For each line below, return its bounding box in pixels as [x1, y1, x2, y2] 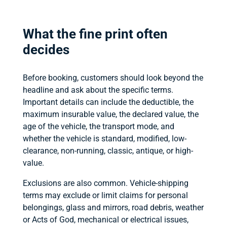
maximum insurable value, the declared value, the [22, 109, 199, 119]
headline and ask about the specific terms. [22, 85, 173, 95]
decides [22, 42, 69, 57]
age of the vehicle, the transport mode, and [22, 121, 174, 131]
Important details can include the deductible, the [22, 97, 194, 107]
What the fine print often [22, 26, 168, 42]
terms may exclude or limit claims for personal [22, 190, 188, 200]
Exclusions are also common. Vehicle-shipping [22, 178, 188, 188]
